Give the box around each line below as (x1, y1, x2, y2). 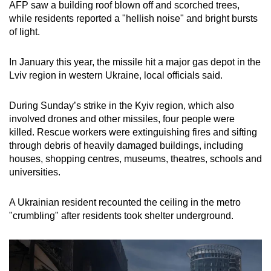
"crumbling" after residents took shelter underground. (9, 211, 233, 221)
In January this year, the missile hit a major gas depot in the (9, 57, 261, 68)
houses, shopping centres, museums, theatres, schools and (9, 154, 262, 165)
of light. (9, 27, 40, 38)
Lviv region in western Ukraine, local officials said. (9, 70, 225, 81)
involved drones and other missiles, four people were (9, 114, 235, 125)
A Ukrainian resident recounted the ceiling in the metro (9, 197, 241, 208)
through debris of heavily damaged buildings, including (9, 140, 243, 151)
